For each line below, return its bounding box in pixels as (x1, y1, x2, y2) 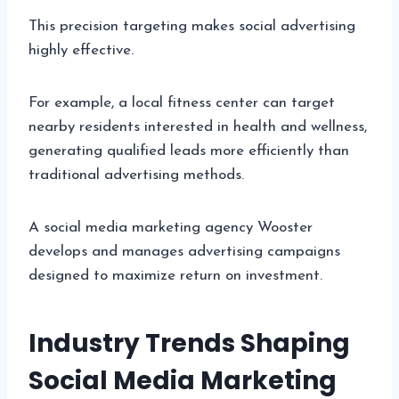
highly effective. (28, 42, 134, 58)
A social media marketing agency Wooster (28, 219, 313, 235)
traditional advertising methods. (28, 167, 244, 183)
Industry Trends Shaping (28, 325, 350, 361)
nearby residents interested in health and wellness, (28, 118, 367, 134)
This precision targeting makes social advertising (28, 18, 355, 34)
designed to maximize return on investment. (28, 267, 322, 283)
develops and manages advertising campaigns (28, 243, 340, 259)
